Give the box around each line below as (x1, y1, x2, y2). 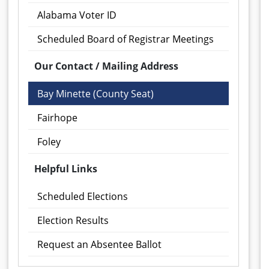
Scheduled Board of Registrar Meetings (37, 32, 214, 46)
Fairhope (37, 111, 77, 125)
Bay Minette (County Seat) (37, 87, 154, 101)
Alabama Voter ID (37, 8, 116, 22)
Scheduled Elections (37, 190, 128, 204)
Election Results (37, 214, 109, 228)
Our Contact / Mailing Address (34, 59, 178, 73)
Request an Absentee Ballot (37, 238, 162, 252)
